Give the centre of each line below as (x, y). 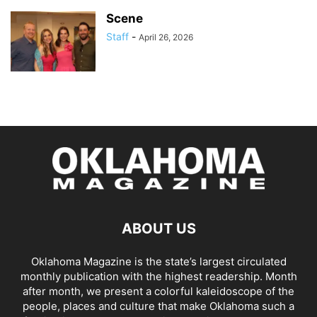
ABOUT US (158, 228)
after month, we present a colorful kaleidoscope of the (158, 291)
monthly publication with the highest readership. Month (158, 276)
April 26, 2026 (166, 37)
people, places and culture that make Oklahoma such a (158, 306)
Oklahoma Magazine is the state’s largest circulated (158, 261)
